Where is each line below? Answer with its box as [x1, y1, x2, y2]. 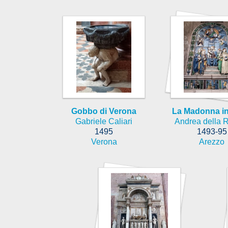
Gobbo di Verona [71, 106, 136, 116]
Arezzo [199, 137, 224, 146]
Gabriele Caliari [75, 117, 132, 126]
